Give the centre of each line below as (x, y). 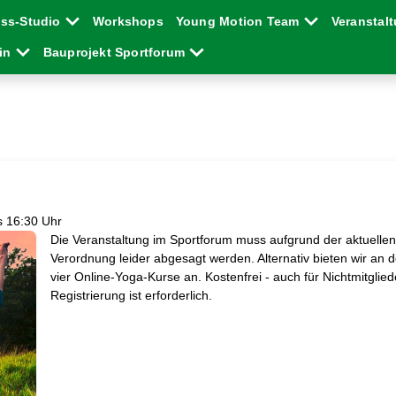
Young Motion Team (239, 21)
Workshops (128, 21)
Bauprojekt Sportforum (116, 52)
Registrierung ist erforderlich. (131, 295)
